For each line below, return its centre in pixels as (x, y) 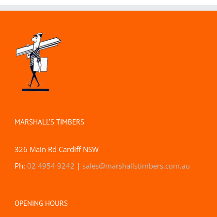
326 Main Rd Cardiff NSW (57, 149)
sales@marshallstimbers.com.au (136, 166)
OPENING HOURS (41, 203)
